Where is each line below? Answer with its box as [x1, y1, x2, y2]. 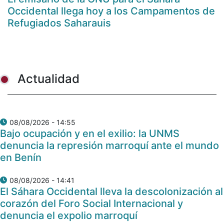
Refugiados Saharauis [7, 16, 111, 29]
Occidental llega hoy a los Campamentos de [7, 4, 215, 17]
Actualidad [17, 71, 79, 86]
